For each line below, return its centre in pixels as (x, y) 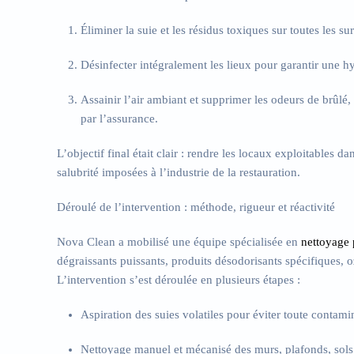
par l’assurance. (119, 119)
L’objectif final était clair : (122, 153)
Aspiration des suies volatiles (152, 314)
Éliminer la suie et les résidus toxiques (175, 30)
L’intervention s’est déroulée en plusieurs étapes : (179, 280)
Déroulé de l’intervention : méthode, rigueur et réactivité (196, 207)
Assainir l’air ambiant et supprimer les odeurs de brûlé (214, 100)
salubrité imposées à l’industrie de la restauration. (179, 172)
